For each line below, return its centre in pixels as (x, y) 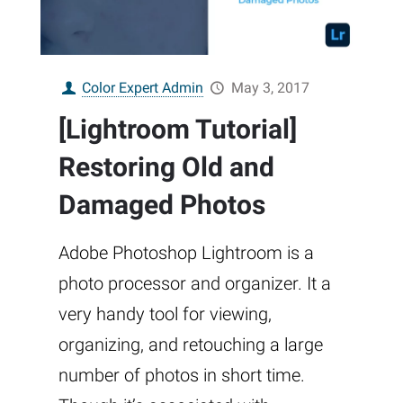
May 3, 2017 (270, 87)
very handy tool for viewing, (165, 313)
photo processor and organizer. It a (195, 283)
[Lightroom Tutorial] (178, 129)
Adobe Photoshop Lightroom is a (186, 252)
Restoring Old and (166, 166)
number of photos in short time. (182, 375)
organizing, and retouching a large (191, 344)
